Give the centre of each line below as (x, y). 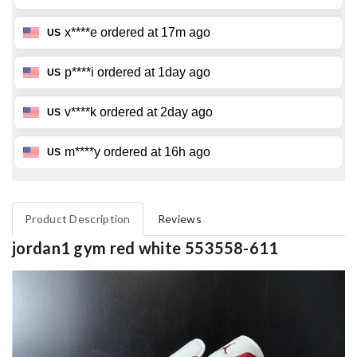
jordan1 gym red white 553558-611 (145, 248)
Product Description (78, 219)
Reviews (179, 219)
